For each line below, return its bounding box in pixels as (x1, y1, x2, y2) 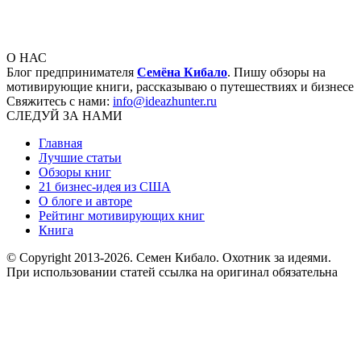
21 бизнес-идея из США (39, 179, 171, 193)
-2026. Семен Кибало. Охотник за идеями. (100, 250, 331, 264)
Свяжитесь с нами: (6, 93, 113, 108)
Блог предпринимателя (6, 64, 137, 79)
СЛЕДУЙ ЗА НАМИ (6, 108, 122, 122)
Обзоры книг (39, 164, 111, 179)
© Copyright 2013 (6, 250, 100, 264)
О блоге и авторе (39, 193, 132, 208)
